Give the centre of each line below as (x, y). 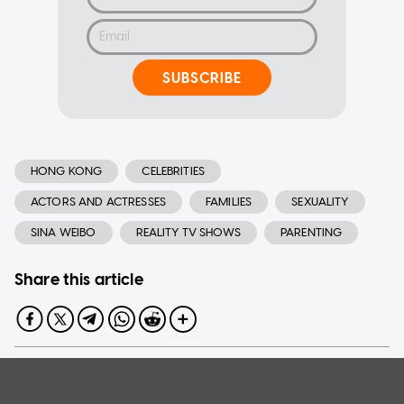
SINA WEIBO (64, 233)
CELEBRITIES (174, 171)
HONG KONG (67, 171)
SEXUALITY (320, 202)
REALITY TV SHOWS (188, 233)
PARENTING (311, 233)
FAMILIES (229, 202)
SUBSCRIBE (202, 78)
